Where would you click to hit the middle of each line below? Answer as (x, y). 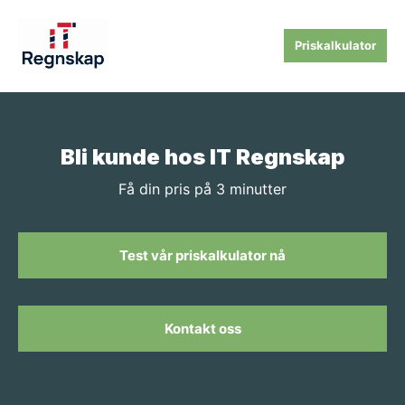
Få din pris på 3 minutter (202, 189)
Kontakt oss (202, 329)
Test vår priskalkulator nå (202, 256)
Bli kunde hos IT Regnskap (202, 157)
